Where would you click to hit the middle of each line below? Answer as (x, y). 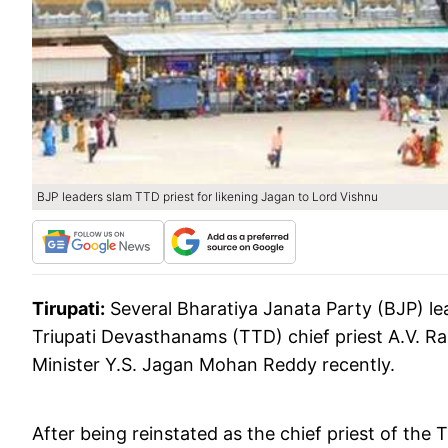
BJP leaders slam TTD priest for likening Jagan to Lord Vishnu (207, 196)
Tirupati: (68, 308)
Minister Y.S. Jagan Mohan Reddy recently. (213, 364)
